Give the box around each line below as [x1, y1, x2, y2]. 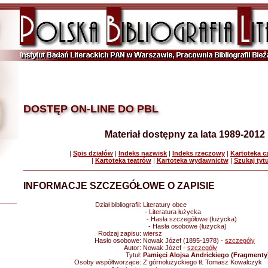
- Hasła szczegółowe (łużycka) [143, 215, 237, 223]
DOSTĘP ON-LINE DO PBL [23, 103, 159, 115]
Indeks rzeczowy [172, 150, 225, 157]
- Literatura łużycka [143, 208, 201, 215]
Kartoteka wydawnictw [156, 157, 229, 164]
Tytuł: [126, 251, 143, 258]
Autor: [124, 244, 143, 251]
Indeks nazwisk [118, 150, 167, 157]
